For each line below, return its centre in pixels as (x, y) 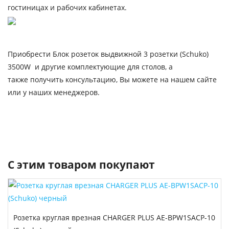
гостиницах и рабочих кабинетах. (68, 7)
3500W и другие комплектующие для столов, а (90, 67)
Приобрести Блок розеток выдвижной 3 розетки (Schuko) (108, 54)
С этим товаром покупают (81, 165)
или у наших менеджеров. (55, 92)
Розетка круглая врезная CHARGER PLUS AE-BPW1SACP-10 (114, 217)
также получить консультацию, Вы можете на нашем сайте (112, 79)
